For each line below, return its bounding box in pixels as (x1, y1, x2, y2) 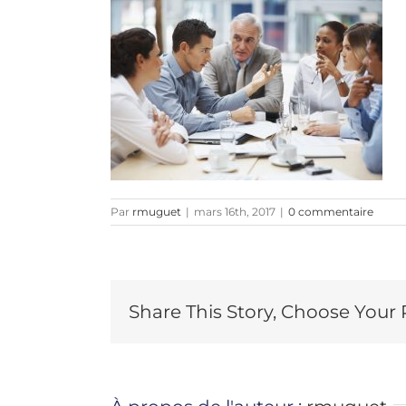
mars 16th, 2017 (194, 205, 275, 219)
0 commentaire (288, 205, 373, 219)
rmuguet (132, 205, 181, 219)
